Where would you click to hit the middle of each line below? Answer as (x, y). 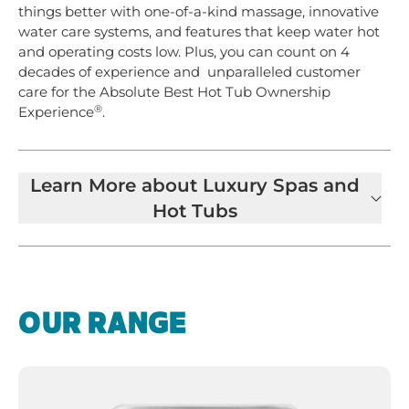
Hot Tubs (194, 211)
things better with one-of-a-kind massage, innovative (199, 12)
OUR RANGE (102, 325)
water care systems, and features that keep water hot (199, 32)
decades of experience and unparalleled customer (189, 72)
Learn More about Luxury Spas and (194, 186)
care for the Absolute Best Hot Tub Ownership (174, 92)
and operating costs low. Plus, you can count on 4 (184, 52)
